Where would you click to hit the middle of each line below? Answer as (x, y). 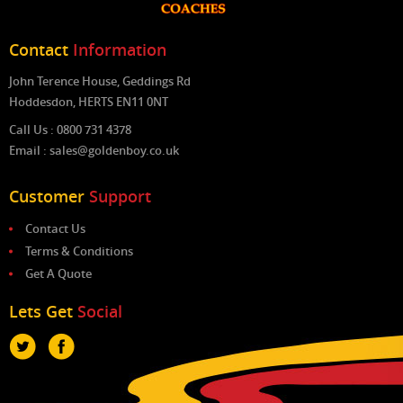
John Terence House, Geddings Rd (100, 81)
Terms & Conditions (79, 251)
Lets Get (43, 311)
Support (120, 196)
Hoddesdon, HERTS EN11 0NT (89, 101)
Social (100, 311)
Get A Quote (58, 273)
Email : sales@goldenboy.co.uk (94, 150)
